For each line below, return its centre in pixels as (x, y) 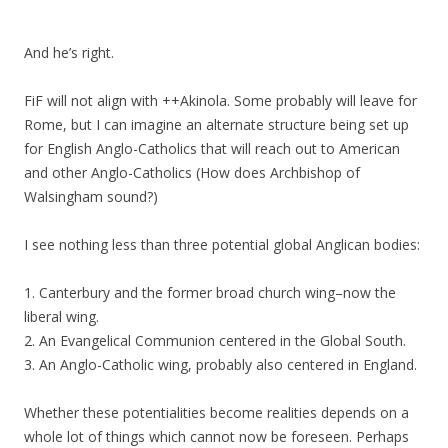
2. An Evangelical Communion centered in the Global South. (215, 340)
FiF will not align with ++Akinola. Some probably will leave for (220, 100)
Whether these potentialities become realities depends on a (216, 412)
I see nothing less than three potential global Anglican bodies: (222, 244)
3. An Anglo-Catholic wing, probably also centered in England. (220, 364)
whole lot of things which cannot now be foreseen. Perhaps (216, 436)
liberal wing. (61, 316)
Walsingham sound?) (91, 196)
